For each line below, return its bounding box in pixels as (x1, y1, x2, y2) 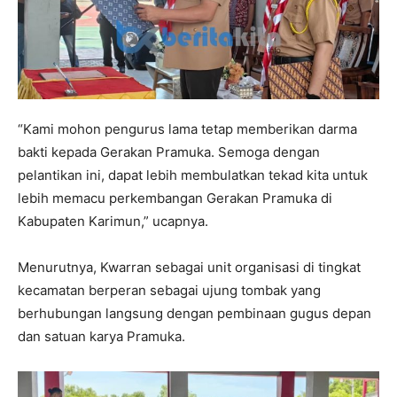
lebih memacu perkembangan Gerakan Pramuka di (18, 190, 332, 207)
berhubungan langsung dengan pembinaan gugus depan (18, 305, 371, 323)
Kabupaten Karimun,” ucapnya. (18, 213, 208, 230)
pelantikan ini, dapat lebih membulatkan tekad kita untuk (18, 167, 368, 184)
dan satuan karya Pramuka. (18, 328, 189, 346)
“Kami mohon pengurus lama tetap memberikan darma (18, 121, 357, 138)
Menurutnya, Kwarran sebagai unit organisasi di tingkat (18, 259, 361, 276)
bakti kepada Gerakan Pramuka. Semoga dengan (18, 144, 320, 161)
